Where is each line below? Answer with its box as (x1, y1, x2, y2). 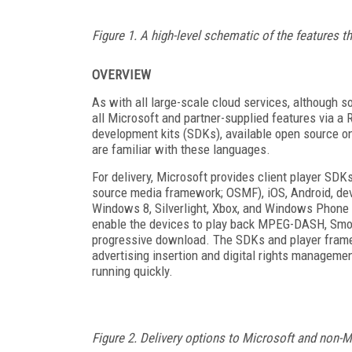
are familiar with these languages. (92, 141, 270, 157)
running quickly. (92, 262, 173, 279)
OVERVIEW (92, 66, 151, 82)
